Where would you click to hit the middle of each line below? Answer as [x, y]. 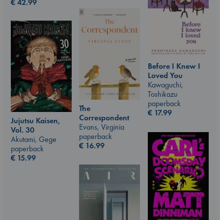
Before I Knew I [174, 66]
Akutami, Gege [34, 139]
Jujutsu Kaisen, [36, 120]
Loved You [165, 76]
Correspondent [104, 117]
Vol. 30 [23, 130]
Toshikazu [163, 94]
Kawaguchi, [165, 85]
